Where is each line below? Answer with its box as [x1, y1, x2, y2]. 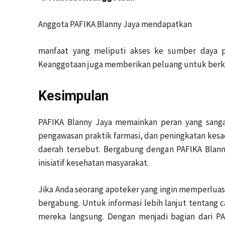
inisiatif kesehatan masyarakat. [38, 157, 149, 168]
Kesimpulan [38, 88, 108, 104]
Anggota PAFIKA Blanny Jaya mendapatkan [38, 19, 192, 30]
